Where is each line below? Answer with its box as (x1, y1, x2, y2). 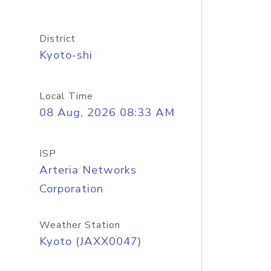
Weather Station (39, 218, 120, 232)
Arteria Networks (39, 162, 137, 178)
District (39, 32, 76, 45)
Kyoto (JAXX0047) (39, 233, 142, 249)
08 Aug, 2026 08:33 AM (39, 105, 175, 120)
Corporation (39, 181, 103, 197)
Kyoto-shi (39, 47, 93, 63)
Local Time (39, 90, 93, 103)
